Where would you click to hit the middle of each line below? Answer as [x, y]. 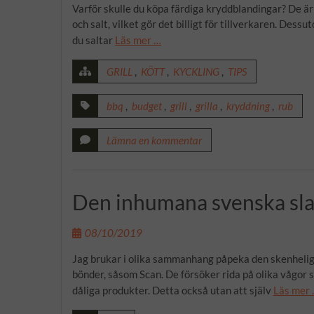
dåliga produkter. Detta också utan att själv [173, 290]
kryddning [248, 106]
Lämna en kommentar [154, 140]
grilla [207, 106]
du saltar [94, 40]
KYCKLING [196, 71]
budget [147, 106]
